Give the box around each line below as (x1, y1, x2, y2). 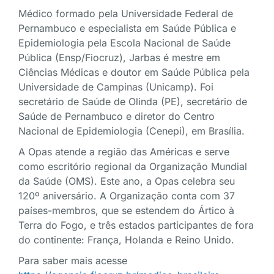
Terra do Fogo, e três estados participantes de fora (18, 219, 254, 232)
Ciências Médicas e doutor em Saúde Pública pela (18, 66, 250, 79)
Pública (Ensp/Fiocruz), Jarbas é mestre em (18, 51, 220, 64)
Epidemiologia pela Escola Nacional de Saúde (18, 37, 231, 50)
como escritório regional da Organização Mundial (18, 160, 247, 173)
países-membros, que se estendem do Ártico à (18, 204, 234, 217)
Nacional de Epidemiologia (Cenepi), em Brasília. (18, 125, 245, 138)
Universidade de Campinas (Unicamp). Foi (18, 81, 213, 94)
